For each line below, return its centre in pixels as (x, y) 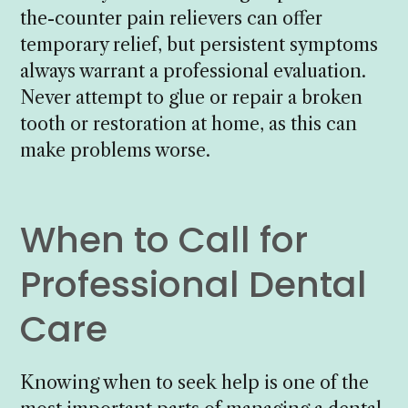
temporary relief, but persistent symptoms (199, 44)
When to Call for (164, 240)
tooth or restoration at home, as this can (189, 123)
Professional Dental (194, 284)
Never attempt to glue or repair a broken (192, 97)
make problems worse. (116, 150)
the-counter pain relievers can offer (172, 18)
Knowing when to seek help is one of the (195, 382)
